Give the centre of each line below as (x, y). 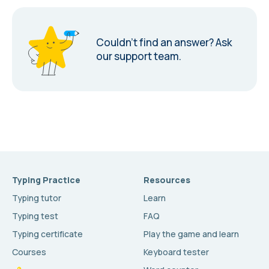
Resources (167, 180)
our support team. (139, 56)
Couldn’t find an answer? (156, 42)
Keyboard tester (176, 252)
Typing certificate (47, 234)
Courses (29, 252)
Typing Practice (46, 180)
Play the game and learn (191, 234)
